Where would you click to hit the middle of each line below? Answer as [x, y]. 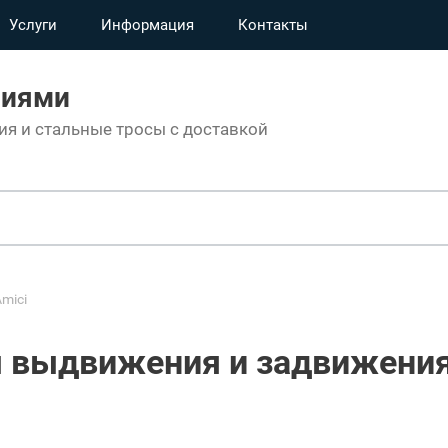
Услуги [33, 25]
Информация [147, 25]
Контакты [273, 25]
